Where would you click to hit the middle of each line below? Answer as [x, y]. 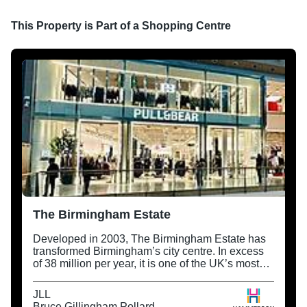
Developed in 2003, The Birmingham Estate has [149, 238]
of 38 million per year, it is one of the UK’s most [146, 263]
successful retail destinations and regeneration [146, 275]
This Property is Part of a [76, 25]
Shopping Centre [186, 25]
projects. [53, 288]
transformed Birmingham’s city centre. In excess [148, 251]
